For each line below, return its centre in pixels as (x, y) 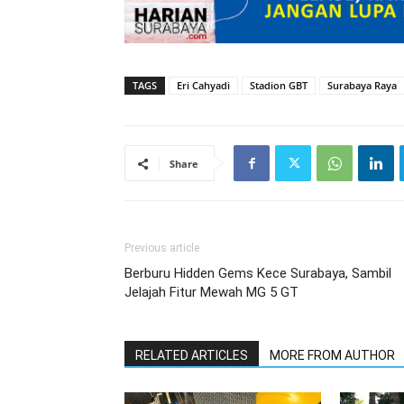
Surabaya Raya (362, 85)
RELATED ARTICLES (192, 355)
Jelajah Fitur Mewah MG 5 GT (211, 292)
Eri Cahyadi (203, 85)
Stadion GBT (279, 85)
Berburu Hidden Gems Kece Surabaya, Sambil (258, 273)
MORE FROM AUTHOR (332, 355)
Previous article (162, 248)
